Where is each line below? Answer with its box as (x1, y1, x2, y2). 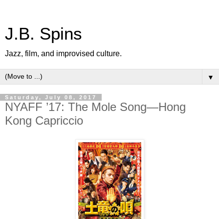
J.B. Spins (5, 24, 82, 43)
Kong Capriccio (5, 114, 83, 127)
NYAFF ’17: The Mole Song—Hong (5, 100, 186, 113)
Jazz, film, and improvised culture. (5, 49, 122, 58)
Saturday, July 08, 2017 (5, 94, 97, 100)
